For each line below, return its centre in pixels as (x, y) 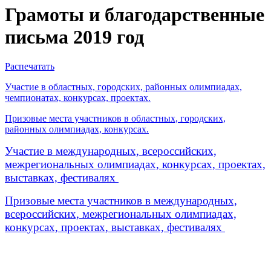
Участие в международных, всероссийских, (111, 151)
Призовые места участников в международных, (121, 201)
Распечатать (30, 66)
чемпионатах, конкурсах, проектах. (78, 98)
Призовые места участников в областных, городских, (115, 118)
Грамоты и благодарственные (135, 14)
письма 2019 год (74, 37)
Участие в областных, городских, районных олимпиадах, (123, 87)
